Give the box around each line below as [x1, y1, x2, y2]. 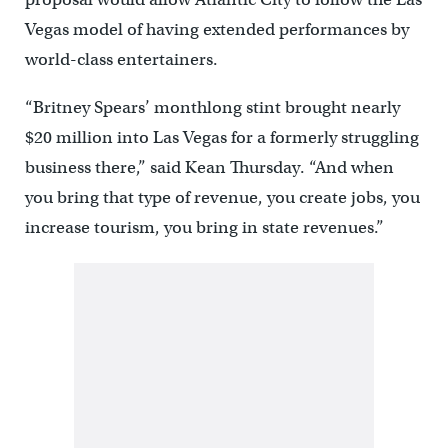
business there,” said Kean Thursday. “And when [24, 157, 394, 179]
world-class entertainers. [24, 49, 218, 71]
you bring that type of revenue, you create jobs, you [24, 187, 420, 209]
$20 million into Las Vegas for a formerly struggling [24, 127, 419, 149]
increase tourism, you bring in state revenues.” [24, 217, 384, 239]
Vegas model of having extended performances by [24, 19, 409, 41]
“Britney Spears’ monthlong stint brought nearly [24, 97, 400, 119]
